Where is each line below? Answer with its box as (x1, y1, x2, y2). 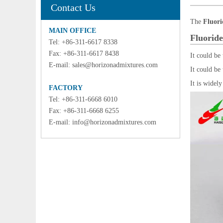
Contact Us (51, 2, 96, 13)
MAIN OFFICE (49, 27, 96, 34)
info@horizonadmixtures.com (72, 118, 156, 126)
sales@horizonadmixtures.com (72, 61, 158, 69)
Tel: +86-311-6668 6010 (49, 96, 117, 103)
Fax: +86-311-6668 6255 (49, 107, 119, 114)
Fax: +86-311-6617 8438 (49, 50, 119, 57)
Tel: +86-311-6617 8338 (49, 38, 117, 46)
